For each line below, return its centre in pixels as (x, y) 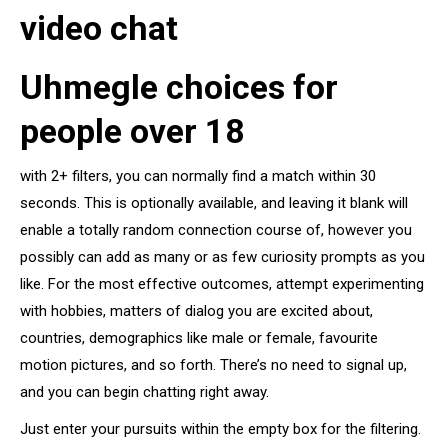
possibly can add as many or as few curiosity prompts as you (222, 257)
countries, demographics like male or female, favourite (199, 338)
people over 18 (132, 131)
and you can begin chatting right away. (144, 392)
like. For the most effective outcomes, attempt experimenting (222, 284)
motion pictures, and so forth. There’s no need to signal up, (213, 365)
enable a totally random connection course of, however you (216, 230)
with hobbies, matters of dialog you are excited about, (196, 311)
